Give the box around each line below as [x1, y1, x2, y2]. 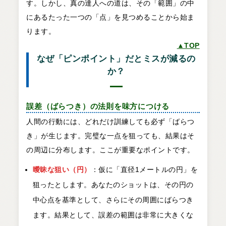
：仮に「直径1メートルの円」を [91, 165, 198, 174]
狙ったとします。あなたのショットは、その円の [32, 181, 194, 189]
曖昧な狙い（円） [32, 165, 91, 174]
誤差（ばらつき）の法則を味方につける [26, 101, 170, 110]
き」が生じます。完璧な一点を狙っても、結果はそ [26, 132, 195, 140]
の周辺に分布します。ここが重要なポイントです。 [26, 146, 195, 154]
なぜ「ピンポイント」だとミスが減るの [36, 53, 196, 64]
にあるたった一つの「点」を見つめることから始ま [26, 13, 195, 21]
